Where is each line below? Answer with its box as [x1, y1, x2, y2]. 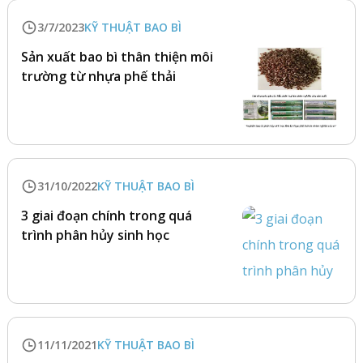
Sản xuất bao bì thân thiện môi [20, 48, 213, 66]
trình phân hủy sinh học [20, 226, 169, 244]
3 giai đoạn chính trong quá [20, 207, 192, 224]
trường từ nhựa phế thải [20, 67, 176, 85]
